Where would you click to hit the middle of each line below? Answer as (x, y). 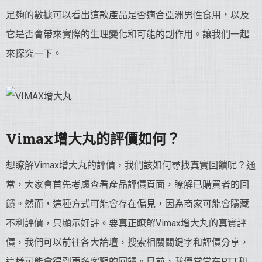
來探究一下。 (34, 54)
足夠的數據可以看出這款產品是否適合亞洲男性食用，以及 (127, 15)
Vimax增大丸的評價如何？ (93, 139)
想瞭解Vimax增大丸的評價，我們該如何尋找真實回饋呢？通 (131, 165)
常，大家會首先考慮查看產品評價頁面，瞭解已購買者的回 (127, 185)
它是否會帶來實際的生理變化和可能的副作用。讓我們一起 (127, 34)
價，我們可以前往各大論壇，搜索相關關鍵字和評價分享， (127, 242)
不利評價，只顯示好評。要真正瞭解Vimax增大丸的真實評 (126, 223)
